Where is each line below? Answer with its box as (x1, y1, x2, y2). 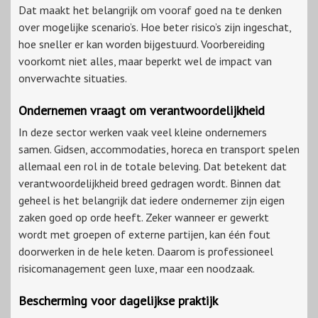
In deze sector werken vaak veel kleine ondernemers (18, 125, 267, 140)
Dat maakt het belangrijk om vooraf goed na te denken (18, 3, 282, 18)
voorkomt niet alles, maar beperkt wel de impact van (18, 54, 272, 69)
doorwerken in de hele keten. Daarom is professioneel (18, 244, 273, 259)
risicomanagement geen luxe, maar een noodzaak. (18, 261, 255, 276)
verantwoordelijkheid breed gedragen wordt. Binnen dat (18, 176, 281, 191)
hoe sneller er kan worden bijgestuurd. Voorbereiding (18, 37, 265, 52)
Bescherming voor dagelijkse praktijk (18, 292, 218, 309)
